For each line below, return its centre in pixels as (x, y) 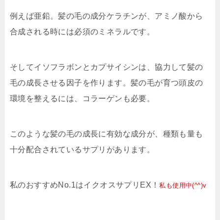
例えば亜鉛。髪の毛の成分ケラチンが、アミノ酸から (107, 16)
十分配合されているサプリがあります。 (82, 150)
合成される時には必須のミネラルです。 (82, 32)
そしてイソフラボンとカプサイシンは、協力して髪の (107, 67)
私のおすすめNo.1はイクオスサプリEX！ (85, 185)
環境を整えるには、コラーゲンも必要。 (82, 99)
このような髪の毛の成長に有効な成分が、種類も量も (107, 134)
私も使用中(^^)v (183, 186)
